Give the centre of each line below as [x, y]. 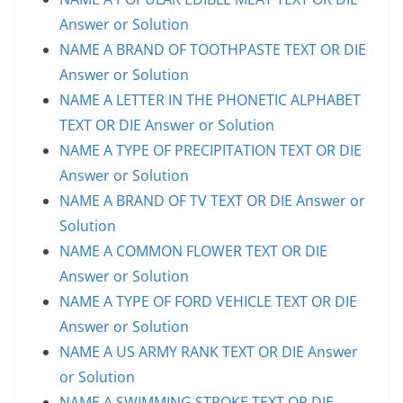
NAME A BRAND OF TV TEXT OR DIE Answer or [212, 200]
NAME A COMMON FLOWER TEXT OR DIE [193, 251]
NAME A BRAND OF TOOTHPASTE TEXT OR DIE [213, 49]
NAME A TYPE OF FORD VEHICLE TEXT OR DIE [208, 301]
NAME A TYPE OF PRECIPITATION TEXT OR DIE [210, 150]
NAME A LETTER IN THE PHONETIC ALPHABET [210, 99]
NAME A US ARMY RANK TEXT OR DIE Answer [209, 351]
